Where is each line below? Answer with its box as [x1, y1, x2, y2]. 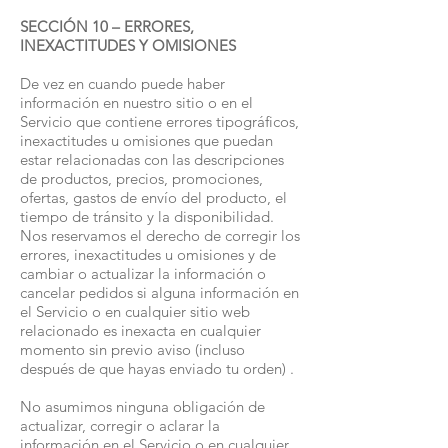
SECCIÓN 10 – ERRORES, [20, 17, 194, 36]
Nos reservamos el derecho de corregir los [20, 226, 300, 245]
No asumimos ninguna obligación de [20, 397, 265, 416]
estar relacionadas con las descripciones [20, 150, 284, 169]
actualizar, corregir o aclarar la [20, 416, 220, 435]
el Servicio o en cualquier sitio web [20, 302, 250, 321]
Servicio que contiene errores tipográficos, [20, 112, 299, 131]
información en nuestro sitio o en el [20, 93, 253, 112]
